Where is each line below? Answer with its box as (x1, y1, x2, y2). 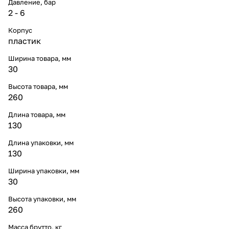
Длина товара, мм (8, 110, 65, 119)
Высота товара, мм (8, 82, 68, 90)
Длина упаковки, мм (8, 138, 74, 147)
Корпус (8, 26, 32, 34)
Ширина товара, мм (8, 54, 71, 62)
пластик (8, 35, 41, 46)
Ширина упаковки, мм (8, 166, 79, 175)
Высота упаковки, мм (8, 194, 76, 203)
